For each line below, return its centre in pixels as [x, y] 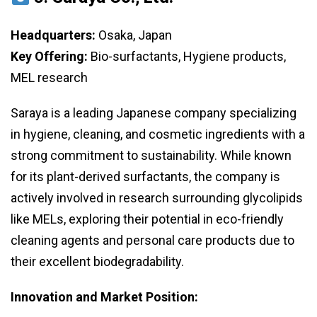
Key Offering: [49, 57]
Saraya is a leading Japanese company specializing [154, 113]
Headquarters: [53, 35]
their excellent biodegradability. [97, 262]
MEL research [49, 78]
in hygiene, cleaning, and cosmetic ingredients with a [158, 134]
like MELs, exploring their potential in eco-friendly [147, 219]
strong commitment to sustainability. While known [151, 156]
